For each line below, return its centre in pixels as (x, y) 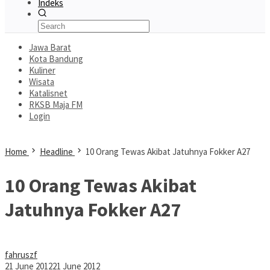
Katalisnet (48, 93)
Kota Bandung (56, 59)
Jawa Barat (50, 47)
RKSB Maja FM (56, 105)
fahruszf (21, 255)
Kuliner (42, 70)
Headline (56, 152)
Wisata (42, 82)
